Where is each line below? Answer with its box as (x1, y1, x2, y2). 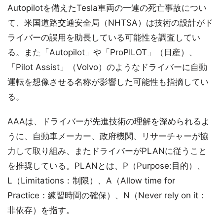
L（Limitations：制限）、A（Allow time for (7, 175, 175, 185)
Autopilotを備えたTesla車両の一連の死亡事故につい (7, 2, 207, 13)
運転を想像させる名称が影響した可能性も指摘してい (7, 76, 209, 87)
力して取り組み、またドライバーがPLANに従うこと (7, 146, 207, 156)
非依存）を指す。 (7, 205, 74, 215)
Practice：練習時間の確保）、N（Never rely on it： (7, 190, 207, 200)
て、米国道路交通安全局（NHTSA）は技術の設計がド (7, 17, 213, 28)
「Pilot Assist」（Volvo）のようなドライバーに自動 (7, 62, 207, 72)
